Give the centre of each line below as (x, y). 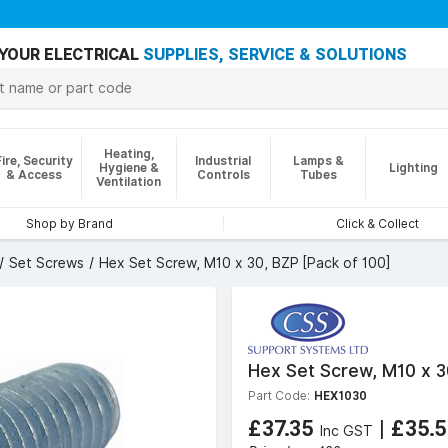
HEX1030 (340, 395)
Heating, (128, 153)
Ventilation (129, 181)
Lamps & (318, 160)
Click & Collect (377, 223)
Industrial (223, 160)
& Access (33, 174)
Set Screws (46, 263)
